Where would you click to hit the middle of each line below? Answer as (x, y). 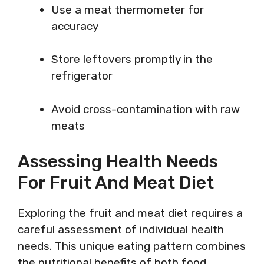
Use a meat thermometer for (128, 9)
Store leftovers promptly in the (132, 59)
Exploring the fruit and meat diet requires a (130, 213)
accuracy (75, 26)
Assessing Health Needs (118, 161)
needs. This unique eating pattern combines (132, 246)
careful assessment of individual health (121, 230)
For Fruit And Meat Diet (116, 183)
